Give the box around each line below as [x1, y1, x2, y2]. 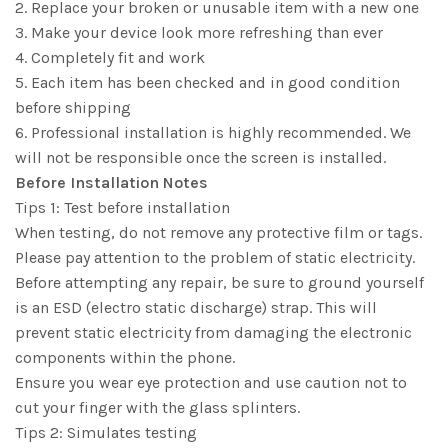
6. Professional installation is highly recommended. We [15, 123, 411, 143]
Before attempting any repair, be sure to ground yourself [15, 273, 424, 293]
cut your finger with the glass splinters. [15, 398, 300, 418]
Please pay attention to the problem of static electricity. [15, 248, 415, 268]
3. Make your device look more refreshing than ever [15, 23, 383, 43]
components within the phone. [15, 348, 235, 368]
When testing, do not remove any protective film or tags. [15, 223, 422, 243]
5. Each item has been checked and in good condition [15, 73, 400, 93]
